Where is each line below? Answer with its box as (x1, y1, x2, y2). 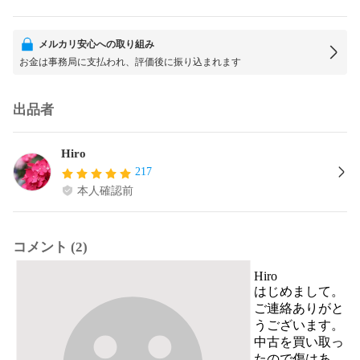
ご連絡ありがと (254, 301, 344, 315)
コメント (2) (13, 239, 88, 255)
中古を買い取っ (254, 334, 344, 349)
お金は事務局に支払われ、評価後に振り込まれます (19, 55, 241, 67)
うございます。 (254, 317, 344, 332)
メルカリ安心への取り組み (39, 38, 154, 50)
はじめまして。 (254, 284, 344, 298)
